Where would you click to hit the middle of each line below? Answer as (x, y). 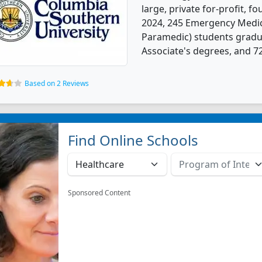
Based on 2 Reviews (57, 83)
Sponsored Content (99, 193)
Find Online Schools (133, 140)
